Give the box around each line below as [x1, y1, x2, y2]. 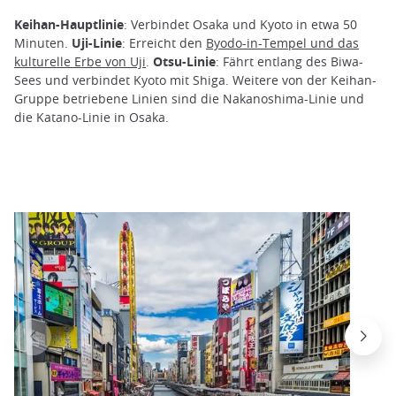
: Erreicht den [122, 34, 206, 51]
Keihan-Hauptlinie [14, 15, 124, 33]
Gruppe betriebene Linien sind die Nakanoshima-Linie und [14, 89, 364, 107]
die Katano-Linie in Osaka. [14, 108, 169, 126]
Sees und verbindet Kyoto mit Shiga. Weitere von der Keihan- [14, 71, 377, 88]
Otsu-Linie [153, 52, 216, 70]
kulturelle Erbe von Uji [14, 52, 146, 70]
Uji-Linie [72, 34, 122, 51]
